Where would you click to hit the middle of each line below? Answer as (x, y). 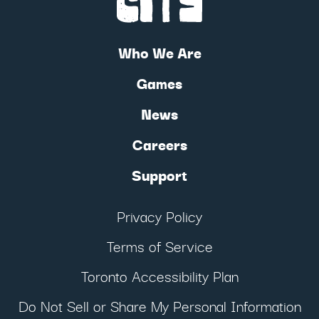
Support (159, 175)
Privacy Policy (159, 216)
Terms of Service (159, 246)
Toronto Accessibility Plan (159, 276)
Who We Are (159, 53)
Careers (159, 145)
